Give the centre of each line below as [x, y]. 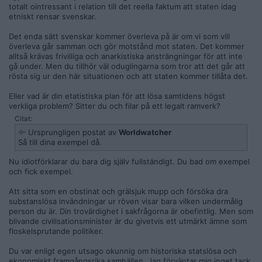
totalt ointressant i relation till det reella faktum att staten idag [123, 6]
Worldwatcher [145, 132]
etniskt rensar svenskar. [53, 16]
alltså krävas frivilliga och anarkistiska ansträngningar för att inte [126, 56]
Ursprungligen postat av [72, 132]
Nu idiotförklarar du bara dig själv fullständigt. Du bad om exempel [129, 161]
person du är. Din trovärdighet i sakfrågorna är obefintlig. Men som [131, 211]
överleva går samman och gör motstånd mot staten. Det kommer [127, 46]
